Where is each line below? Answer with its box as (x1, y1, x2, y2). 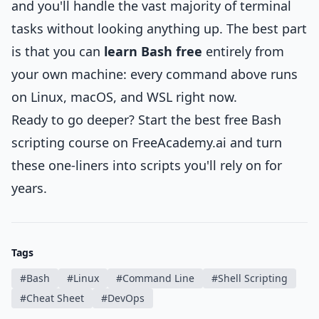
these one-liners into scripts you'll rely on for (11, 157, 282, 174)
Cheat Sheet (26, 291, 84, 305)
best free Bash (194, 111, 281, 128)
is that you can (11, 43, 104, 60)
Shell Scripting (218, 271, 288, 285)
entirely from (202, 43, 284, 60)
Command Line (122, 271, 194, 285)
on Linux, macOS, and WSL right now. (11, 88, 237, 105)
